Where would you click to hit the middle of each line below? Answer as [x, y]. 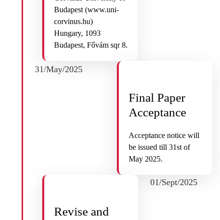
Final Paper [157, 97]
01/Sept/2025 [174, 182]
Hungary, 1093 [77, 33]
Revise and [82, 211]
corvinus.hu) [73, 21]
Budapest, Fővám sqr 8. [91, 45]
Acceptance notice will [164, 135]
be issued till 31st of [159, 147]
